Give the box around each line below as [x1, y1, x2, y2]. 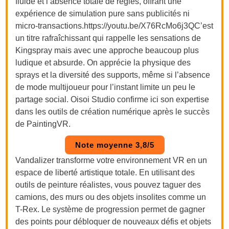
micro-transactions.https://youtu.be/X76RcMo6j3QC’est [15, 21, 214, 30]
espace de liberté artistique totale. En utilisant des [15, 168, 195, 177]
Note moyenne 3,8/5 [75, 140, 154, 149]
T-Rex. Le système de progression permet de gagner [15, 204, 205, 214]
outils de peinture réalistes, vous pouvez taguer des [15, 180, 201, 189]
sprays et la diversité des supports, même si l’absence [15, 70, 211, 79]
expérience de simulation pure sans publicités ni [15, 9, 190, 18]
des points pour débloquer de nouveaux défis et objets [15, 217, 212, 226]
